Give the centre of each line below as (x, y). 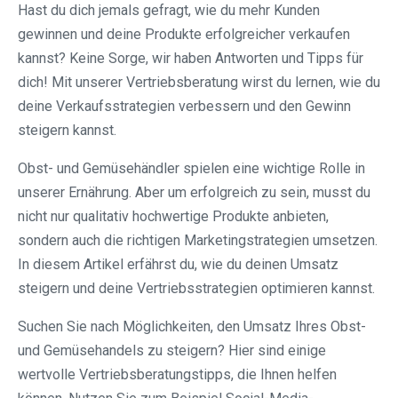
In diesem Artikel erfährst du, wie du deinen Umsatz (178, 265)
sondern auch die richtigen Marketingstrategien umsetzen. (198, 241)
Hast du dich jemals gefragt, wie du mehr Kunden (169, 11)
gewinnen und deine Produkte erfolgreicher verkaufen (184, 35)
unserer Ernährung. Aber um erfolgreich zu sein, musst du (194, 193)
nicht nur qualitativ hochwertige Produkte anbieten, (173, 217)
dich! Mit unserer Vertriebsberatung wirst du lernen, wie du (199, 83)
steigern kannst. (67, 131)
